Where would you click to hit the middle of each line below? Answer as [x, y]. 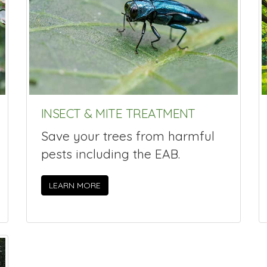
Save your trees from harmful [128, 136]
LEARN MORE [75, 186]
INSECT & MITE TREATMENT [118, 114]
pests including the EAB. [111, 153]
